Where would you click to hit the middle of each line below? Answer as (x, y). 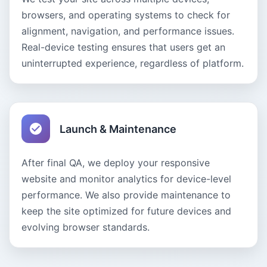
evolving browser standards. (86, 227)
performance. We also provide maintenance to (126, 195)
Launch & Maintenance (118, 129)
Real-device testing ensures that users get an (123, 47)
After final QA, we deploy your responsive (116, 163)
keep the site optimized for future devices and (126, 211)
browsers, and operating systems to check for (126, 15)
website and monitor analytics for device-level (126, 179)
